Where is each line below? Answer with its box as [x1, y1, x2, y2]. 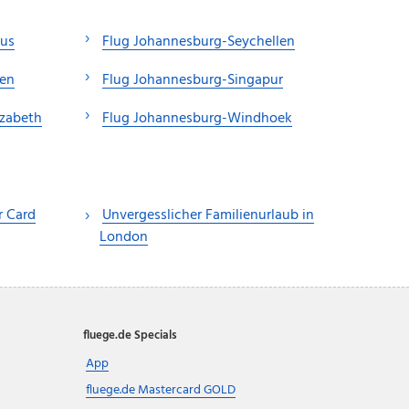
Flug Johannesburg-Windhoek [102, 107, 292, 131]
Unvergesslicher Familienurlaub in [102, 204, 314, 228]
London [100, 225, 148, 250]
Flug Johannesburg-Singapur [102, 68, 283, 93]
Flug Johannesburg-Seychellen [102, 30, 295, 55]
